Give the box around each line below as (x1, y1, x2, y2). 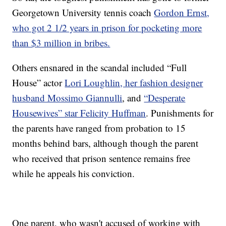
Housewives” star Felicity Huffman (12, 106, 146, 120)
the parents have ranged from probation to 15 (12, 122, 186, 135)
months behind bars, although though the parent (12, 137, 199, 150)
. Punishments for (146, 106, 214, 120)
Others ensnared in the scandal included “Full (12, 61, 187, 74)
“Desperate (144, 91, 186, 104)
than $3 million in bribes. (12, 36, 110, 49)
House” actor (12, 76, 65, 89)
